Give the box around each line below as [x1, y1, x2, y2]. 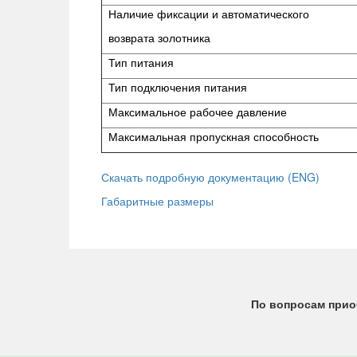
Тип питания [102, 54, 174, 70]
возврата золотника [102, 29, 210, 45]
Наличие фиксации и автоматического [102, 6, 309, 22]
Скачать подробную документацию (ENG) [101, 169, 320, 185]
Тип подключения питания [102, 79, 247, 95]
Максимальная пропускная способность [102, 128, 319, 144]
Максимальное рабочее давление [102, 104, 287, 120]
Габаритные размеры [101, 193, 214, 209]
